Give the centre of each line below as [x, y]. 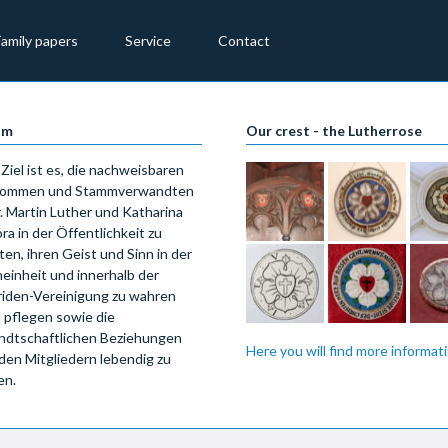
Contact [244, 40]
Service [148, 40]
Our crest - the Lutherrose [334, 130]
